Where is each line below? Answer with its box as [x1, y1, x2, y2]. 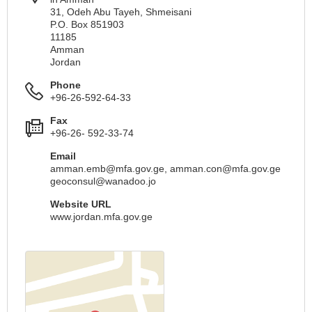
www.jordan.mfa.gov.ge [50, 210, 153, 222]
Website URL [50, 198, 111, 210]
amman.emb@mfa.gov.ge [50, 162, 164, 174]
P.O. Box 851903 [50, 18, 124, 30]
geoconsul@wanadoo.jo [50, 175, 156, 187]
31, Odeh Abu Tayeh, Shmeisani [50, 6, 192, 17]
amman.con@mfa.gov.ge [170, 162, 281, 174]
